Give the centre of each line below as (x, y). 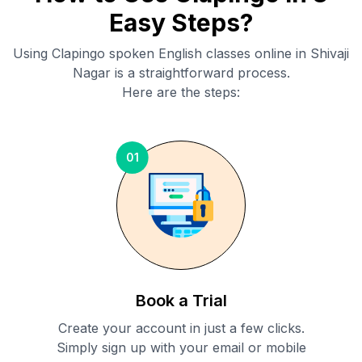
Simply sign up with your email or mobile (181, 348)
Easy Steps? (181, 23)
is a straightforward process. (200, 73)
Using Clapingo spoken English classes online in (162, 54)
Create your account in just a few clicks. (181, 328)
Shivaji (330, 54)
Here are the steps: (181, 93)
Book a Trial (181, 301)
